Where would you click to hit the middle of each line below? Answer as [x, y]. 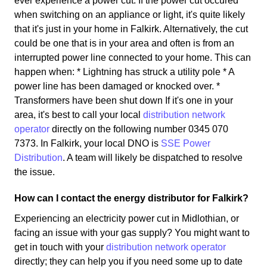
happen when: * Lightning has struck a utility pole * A [124, 72]
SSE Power [186, 143]
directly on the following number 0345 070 [139, 129]
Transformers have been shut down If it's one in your [124, 100]
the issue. [35, 172]
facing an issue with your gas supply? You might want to [132, 232]
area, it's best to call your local [79, 114]
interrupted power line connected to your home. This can [133, 57]
